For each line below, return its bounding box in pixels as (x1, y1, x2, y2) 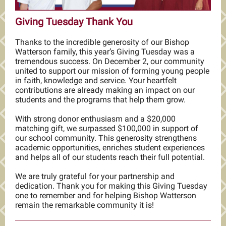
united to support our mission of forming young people (15, 66, 209, 76)
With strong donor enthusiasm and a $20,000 (15, 114, 176, 124)
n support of (155, 124, 198, 133)
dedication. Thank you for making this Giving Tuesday (15, 181, 207, 191)
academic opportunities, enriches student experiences (15, 143, 205, 152)
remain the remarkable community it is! (15, 200, 154, 210)
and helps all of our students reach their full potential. (15, 152, 205, 162)
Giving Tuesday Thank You (15, 16, 133, 28)
